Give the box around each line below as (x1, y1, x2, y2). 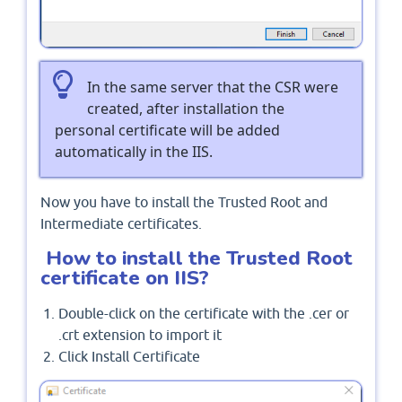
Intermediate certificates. (40, 214, 202, 232)
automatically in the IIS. (55, 141, 213, 162)
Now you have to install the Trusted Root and (40, 193, 328, 210)
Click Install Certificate (58, 347, 204, 364)
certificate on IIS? (40, 263, 209, 292)
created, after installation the (87, 98, 284, 118)
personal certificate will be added (55, 119, 280, 140)
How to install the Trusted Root (40, 243, 353, 272)
